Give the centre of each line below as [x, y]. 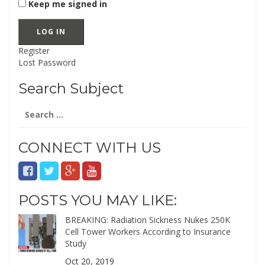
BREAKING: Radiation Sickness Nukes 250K [148, 220]
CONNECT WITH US [90, 148]
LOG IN [51, 32]
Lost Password [47, 63]
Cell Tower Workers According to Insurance [148, 232]
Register [34, 51]
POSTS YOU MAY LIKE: [98, 201]
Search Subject [71, 89]
